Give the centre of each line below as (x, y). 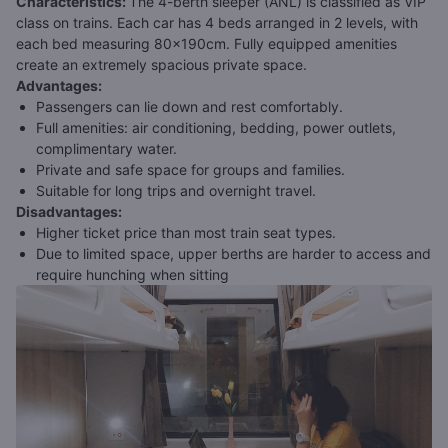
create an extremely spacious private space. (161, 65)
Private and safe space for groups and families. (190, 170)
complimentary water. (106, 149)
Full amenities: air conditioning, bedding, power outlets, (216, 128)
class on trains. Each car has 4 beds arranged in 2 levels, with (217, 23)
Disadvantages (67, 212)
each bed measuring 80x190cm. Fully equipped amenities (206, 44)
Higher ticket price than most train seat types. (186, 233)
